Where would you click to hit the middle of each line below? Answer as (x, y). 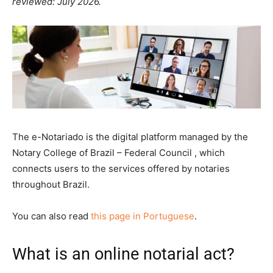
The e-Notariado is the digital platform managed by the (130, 137)
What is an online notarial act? (123, 254)
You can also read (51, 216)
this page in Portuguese (143, 216)
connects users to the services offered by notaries (121, 169)
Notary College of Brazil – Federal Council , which (119, 153)
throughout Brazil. (51, 185)
